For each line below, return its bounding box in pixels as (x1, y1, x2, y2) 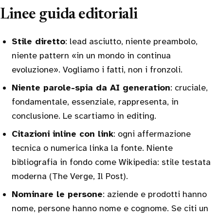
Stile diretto (12, 36, 65, 47)
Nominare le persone (12, 189, 103, 200)
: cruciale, (170, 82, 208, 93)
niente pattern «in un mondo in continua (12, 50, 171, 61)
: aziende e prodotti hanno (103, 189, 207, 200)
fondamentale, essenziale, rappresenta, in (12, 96, 179, 107)
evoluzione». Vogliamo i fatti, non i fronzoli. (12, 64, 182, 75)
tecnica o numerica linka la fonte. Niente (12, 143, 173, 153)
